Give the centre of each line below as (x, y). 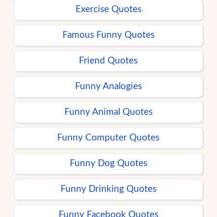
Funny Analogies (108, 87)
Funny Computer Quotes (108, 138)
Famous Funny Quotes (108, 35)
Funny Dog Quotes (108, 164)
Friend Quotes (108, 61)
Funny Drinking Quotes (108, 189)
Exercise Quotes (108, 10)
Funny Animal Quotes (108, 112)
